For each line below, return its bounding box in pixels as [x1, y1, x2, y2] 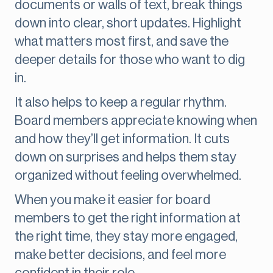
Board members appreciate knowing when [15, 114, 257, 128]
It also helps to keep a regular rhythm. [15, 96, 227, 110]
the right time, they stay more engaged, [15, 230, 238, 244]
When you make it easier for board [15, 193, 210, 207]
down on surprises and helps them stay [15, 151, 236, 165]
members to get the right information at [15, 211, 241, 225]
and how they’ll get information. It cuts [15, 132, 230, 146]
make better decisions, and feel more [15, 248, 226, 262]
